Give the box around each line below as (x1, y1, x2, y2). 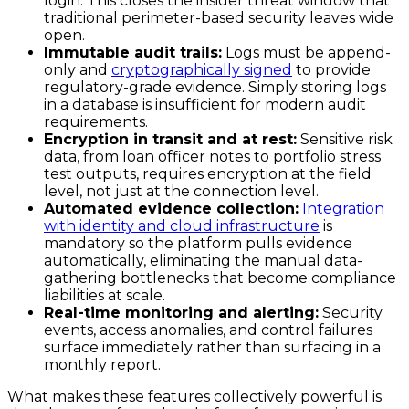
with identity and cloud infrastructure (44, 216, 320, 235)
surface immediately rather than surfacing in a (44, 338, 381, 356)
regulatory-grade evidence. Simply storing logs (44, 78, 386, 96)
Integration (302, 199, 384, 217)
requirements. (44, 112, 148, 131)
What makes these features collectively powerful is (7, 387, 382, 405)
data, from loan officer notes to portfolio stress (44, 147, 381, 165)
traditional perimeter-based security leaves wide (44, 8, 393, 26)
